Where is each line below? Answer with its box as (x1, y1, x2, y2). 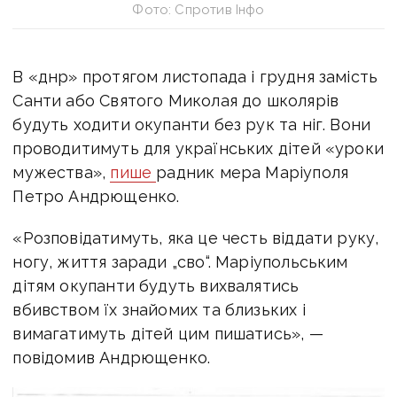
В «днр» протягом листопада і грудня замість (12, 66, 378, 86)
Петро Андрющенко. (12, 186, 180, 206)
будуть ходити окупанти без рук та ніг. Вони (12, 114, 371, 134)
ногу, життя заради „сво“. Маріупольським (12, 252, 348, 271)
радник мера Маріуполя (156, 162, 349, 182)
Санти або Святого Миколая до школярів (12, 90, 339, 110)
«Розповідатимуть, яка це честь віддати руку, (12, 228, 379, 247)
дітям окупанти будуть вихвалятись (12, 276, 300, 295)
